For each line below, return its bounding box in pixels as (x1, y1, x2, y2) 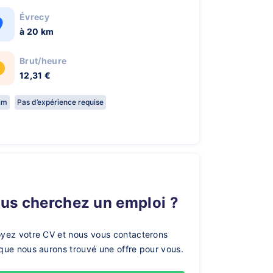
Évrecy (19, 12, 49, 22)
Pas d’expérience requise (17, 97, 104, 107)
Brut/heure (19, 55, 67, 66)
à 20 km (19, 26, 54, 37)
